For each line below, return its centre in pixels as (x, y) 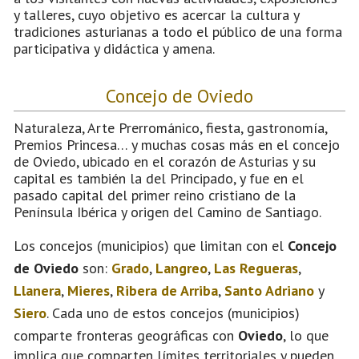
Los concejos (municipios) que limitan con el (151, 245)
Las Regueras (256, 268)
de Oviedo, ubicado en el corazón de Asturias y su (165, 161)
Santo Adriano (269, 290)
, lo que (306, 335)
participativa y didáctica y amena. (114, 48)
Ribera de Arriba (167, 290)
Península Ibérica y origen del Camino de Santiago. (167, 212)
